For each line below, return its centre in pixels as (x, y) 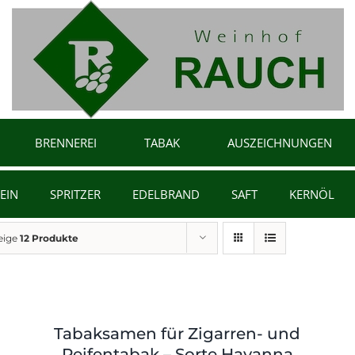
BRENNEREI (66, 142)
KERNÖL (311, 194)
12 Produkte (49, 238)
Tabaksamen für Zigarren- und (177, 334)
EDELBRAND (166, 194)
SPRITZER (75, 194)
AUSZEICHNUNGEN (280, 142)
